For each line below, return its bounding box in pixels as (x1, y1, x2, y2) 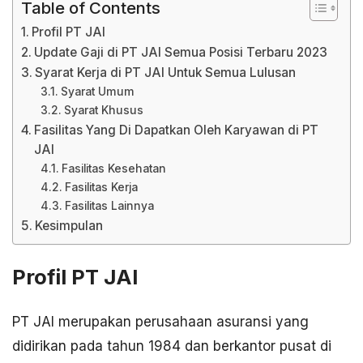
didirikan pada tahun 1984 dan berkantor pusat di (12, 338, 331, 355)
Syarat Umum (60, 85, 135, 98)
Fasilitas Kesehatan (61, 162, 166, 175)
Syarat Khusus (63, 104, 143, 117)
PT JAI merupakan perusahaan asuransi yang (12, 314, 309, 331)
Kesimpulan (35, 218, 104, 233)
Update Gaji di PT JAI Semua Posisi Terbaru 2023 (34, 45, 328, 60)
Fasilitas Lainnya (64, 199, 154, 212)
